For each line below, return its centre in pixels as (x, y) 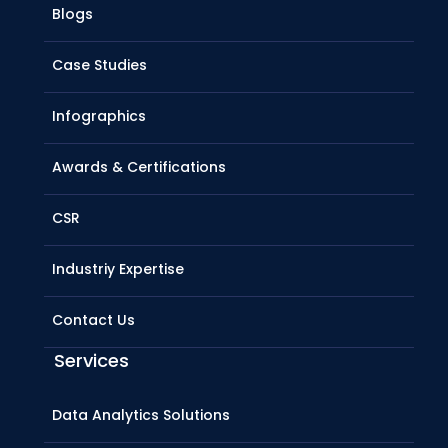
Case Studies (99, 65)
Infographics (99, 116)
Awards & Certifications (139, 167)
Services (91, 361)
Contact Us (93, 320)
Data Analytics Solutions (141, 415)
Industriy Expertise (118, 269)
